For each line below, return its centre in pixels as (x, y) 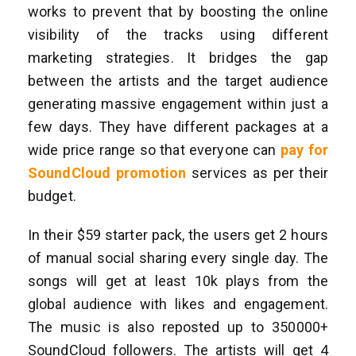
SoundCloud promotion (107, 172)
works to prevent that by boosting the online (178, 11)
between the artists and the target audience (178, 80)
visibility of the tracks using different (178, 34)
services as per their (260, 172)
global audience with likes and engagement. (178, 304)
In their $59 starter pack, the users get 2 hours (178, 234)
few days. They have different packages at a (178, 126)
